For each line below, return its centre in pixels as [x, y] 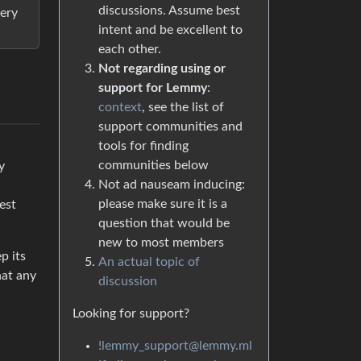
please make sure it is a [163, 204]
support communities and [170, 127]
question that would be [164, 223]
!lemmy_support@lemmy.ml [175, 346]
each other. [130, 49]
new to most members [161, 243]
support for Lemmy [153, 88]
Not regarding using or [162, 68]
